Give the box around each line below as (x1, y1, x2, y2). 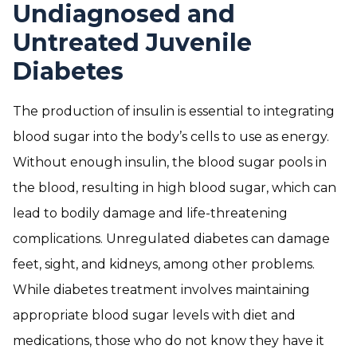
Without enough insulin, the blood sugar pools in (13, 155, 327, 170)
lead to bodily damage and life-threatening (13, 206, 288, 221)
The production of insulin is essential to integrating (13, 104, 335, 119)
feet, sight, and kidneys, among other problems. (13, 257, 315, 272)
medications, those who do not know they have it (13, 333, 324, 348)
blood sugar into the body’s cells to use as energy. (13, 129, 329, 144)
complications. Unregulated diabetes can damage (13, 231, 330, 246)
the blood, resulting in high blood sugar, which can (13, 180, 336, 195)
